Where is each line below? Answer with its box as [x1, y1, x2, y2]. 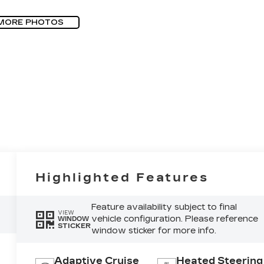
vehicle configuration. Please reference [91, 214, 258, 225]
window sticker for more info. [91, 226, 216, 236]
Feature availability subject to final [91, 202, 237, 213]
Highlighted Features [35, 170, 209, 185]
